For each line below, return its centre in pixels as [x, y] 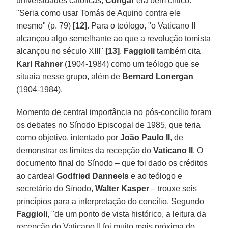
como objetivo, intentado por [67, 137]
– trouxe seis [174, 188]
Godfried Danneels [93, 176]
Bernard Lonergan [158, 76]
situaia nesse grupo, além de [69, 76]
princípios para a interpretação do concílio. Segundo [110, 201]
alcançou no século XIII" [60, 51]
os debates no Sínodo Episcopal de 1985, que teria [109, 125]
